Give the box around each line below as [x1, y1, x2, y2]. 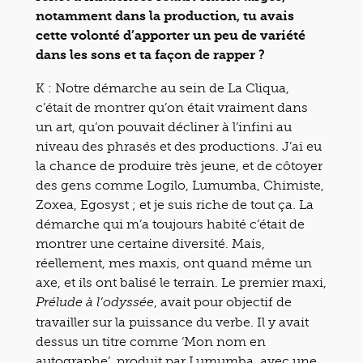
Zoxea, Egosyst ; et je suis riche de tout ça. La [36, 196, 314, 212]
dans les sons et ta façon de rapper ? [36, 46, 268, 62]
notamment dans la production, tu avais [36, 7, 294, 23]
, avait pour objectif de [154, 293, 292, 310]
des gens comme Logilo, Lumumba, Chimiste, [36, 177, 324, 193]
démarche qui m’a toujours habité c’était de [36, 216, 305, 232]
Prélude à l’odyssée [36, 296, 154, 310]
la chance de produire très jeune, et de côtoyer [36, 157, 322, 173]
